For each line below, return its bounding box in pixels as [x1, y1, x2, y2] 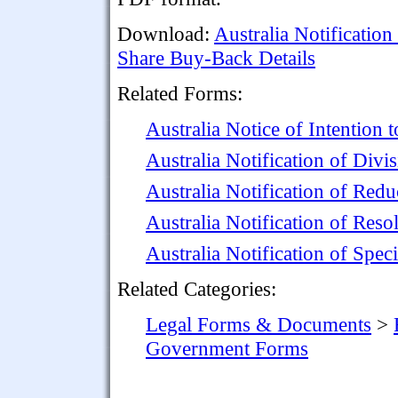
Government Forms [146, 336, 308, 360]
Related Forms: [117, 81, 243, 105]
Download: [117, 21, 214, 45]
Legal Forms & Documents [146, 312, 371, 336]
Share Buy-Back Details [117, 45, 315, 69]
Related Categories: [117, 276, 276, 300]
